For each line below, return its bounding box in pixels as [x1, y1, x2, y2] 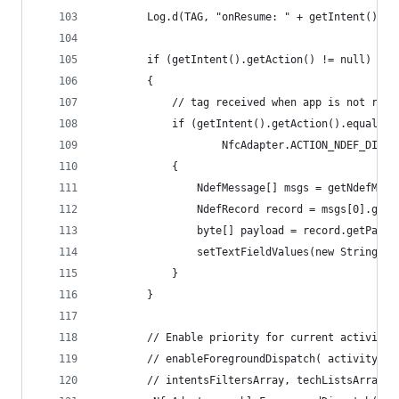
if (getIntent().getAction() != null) [97, 53, 371, 66]
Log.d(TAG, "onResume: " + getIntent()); [97, 11, 390, 23]
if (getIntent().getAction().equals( [97, 118, 390, 130]
